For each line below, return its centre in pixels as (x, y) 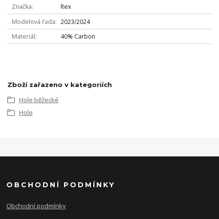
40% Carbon (78, 37)
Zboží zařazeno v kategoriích (60, 84)
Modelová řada (33, 22)
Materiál (23, 37)
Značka (22, 7)
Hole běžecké (39, 99)
